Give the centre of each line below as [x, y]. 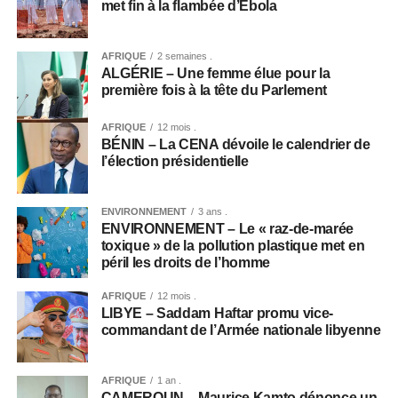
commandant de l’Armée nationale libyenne [241, 330]
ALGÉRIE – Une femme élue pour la [215, 73]
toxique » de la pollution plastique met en [233, 246]
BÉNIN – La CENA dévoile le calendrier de [235, 144]
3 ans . [212, 211]
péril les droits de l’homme [186, 263]
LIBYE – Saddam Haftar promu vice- [217, 313]
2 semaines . [184, 56]
